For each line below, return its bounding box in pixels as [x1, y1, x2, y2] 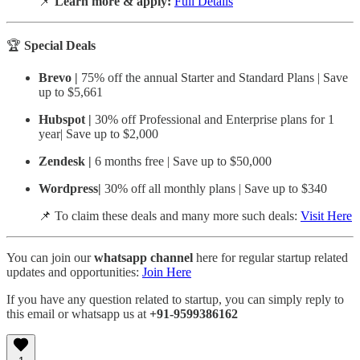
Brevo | [39, 70, 81, 84]
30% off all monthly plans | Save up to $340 [104, 181, 327, 195]
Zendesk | [39, 153, 95, 168]
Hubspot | [39, 112, 95, 126]
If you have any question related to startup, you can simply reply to [6, 292, 344, 306]
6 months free [95, 153, 164, 168]
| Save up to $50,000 [164, 153, 272, 168]
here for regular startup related [193, 250, 348, 264]
